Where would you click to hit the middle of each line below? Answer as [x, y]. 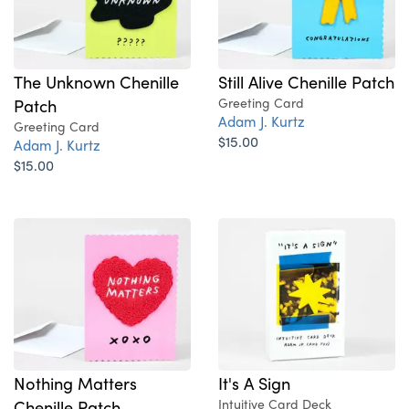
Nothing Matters [75, 383]
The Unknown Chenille [96, 82]
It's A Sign [254, 383]
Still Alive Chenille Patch [306, 82]
